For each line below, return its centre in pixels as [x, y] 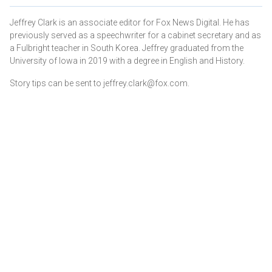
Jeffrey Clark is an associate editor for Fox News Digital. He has [130, 22]
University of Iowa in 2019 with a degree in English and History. [128, 60]
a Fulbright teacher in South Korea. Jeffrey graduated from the [127, 48]
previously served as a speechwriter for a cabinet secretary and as [135, 35]
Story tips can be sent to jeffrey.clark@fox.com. [100, 83]
